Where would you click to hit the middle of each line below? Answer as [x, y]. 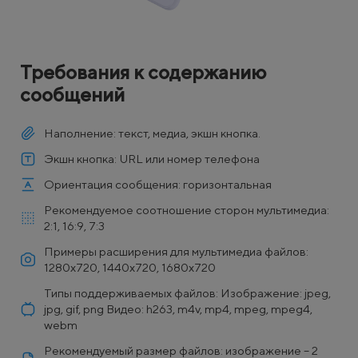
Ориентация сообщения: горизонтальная [158, 184]
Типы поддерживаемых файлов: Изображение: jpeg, [187, 292]
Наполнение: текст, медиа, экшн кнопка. [152, 133]
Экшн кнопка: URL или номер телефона [152, 158]
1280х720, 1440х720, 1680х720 [130, 267]
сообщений [72, 94]
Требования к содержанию [143, 72]
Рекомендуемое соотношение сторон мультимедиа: [187, 209]
